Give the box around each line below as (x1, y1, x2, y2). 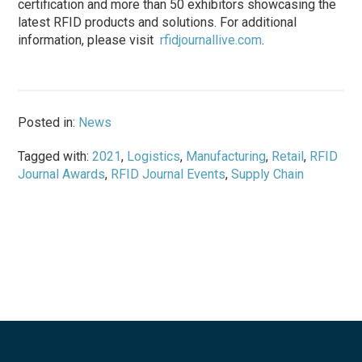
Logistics (127, 148, 181, 164)
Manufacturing (186, 148, 267, 164)
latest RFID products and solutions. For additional (18, 14, 297, 30)
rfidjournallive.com (160, 32, 263, 48)
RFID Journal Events (111, 166, 226, 182)
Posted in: (18, 114, 79, 130)
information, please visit (18, 32, 161, 48)
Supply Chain (231, 166, 305, 182)
